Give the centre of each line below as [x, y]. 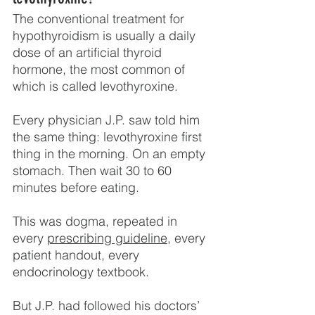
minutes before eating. [76, 187]
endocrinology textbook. [81, 271]
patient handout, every [78, 255]
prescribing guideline [107, 238]
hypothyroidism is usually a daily [106, 35]
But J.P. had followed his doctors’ [108, 305]
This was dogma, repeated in [97, 221]
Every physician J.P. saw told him [108, 120]
